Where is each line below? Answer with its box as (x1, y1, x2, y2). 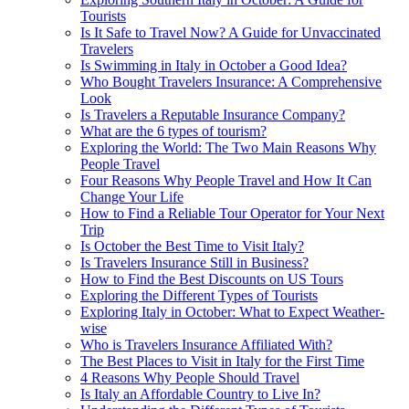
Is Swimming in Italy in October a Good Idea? (80, 57, 347, 73)
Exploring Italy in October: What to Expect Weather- (80, 303, 384, 320)
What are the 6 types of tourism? (80, 122, 267, 139)
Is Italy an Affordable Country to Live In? (80, 385, 320, 402)
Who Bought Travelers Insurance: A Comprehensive (80, 73, 382, 89)
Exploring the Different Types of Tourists (80, 287, 318, 303)
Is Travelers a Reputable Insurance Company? (80, 106, 345, 122)
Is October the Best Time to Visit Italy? (80, 237, 304, 254)
